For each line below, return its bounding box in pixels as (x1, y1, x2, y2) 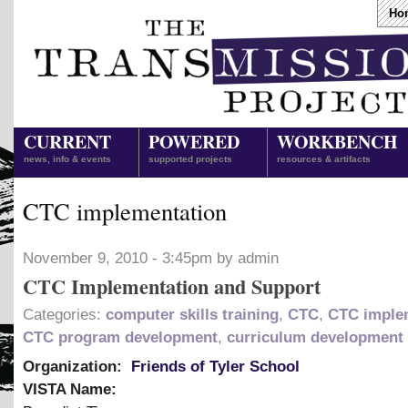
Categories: (23, 305, 106, 323)
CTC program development (23, 328, 218, 346)
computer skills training (106, 305, 279, 323)
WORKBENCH (277, 128, 397, 155)
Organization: (23, 357, 127, 375)
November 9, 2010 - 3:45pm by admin (23, 249, 279, 267)
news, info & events (24, 154, 111, 164)
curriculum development (227, 328, 403, 346)
